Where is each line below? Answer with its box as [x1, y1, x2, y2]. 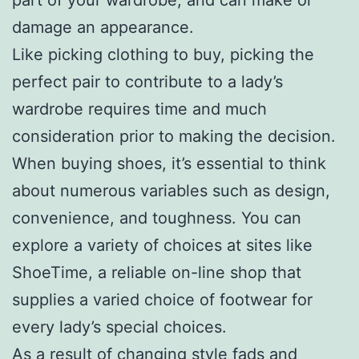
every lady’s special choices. [12, 317, 227, 337]
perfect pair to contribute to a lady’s [12, 71, 283, 91]
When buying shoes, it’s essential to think [12, 153, 326, 173]
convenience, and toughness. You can [12, 208, 301, 228]
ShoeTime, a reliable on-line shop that [12, 262, 301, 282]
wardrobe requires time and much [12, 99, 267, 119]
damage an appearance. [12, 17, 194, 37]
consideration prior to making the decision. [12, 126, 336, 146]
